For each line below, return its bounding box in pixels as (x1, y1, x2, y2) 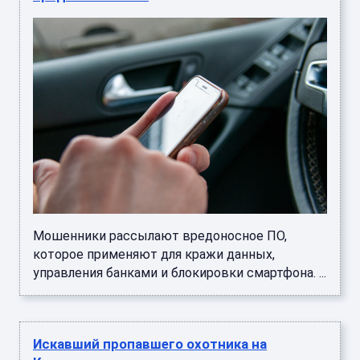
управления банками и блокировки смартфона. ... (33, 265, 326, 281)
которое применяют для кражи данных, (33, 247, 275, 263)
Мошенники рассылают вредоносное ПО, (33, 228, 287, 244)
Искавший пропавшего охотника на (33, 336, 267, 353)
